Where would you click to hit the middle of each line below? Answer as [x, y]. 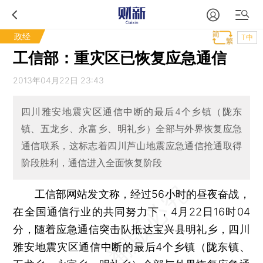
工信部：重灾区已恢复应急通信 [120, 58]
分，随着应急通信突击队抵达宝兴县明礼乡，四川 [131, 229]
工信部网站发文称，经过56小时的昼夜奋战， [131, 194]
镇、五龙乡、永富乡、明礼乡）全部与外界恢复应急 [131, 129]
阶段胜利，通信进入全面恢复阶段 [91, 163]
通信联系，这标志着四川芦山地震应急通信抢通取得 [131, 146]
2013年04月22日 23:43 [59, 80]
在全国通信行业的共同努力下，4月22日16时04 [131, 211]
